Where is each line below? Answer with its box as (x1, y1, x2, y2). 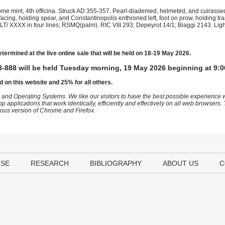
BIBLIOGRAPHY (90, 159, 142, 167)
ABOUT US (163, 159, 198, 167)
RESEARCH (31, 159, 69, 167)
